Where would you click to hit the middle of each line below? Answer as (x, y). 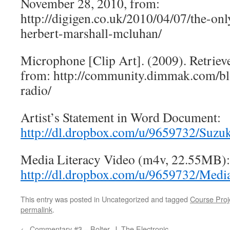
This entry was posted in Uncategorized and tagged (105, 199)
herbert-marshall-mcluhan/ (91, 33)
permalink (36, 209)
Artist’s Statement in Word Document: (121, 117)
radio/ (36, 90)
